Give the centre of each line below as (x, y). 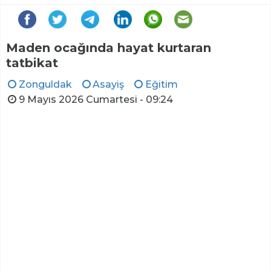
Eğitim (161, 84)
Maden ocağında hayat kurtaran (109, 48)
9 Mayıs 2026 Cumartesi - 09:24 (96, 100)
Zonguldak (45, 84)
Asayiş (109, 84)
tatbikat (32, 63)
